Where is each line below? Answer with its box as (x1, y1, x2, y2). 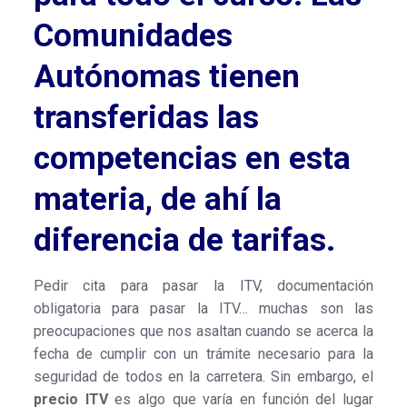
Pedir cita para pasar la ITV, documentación (33, 276, 374, 294)
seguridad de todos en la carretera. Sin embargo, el (33, 367, 374, 385)
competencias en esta (33, 139, 351, 177)
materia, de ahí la (33, 180, 282, 218)
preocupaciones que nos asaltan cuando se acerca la (33, 322, 374, 340)
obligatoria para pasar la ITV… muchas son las (33, 299, 374, 317)
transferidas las (33, 98, 259, 136)
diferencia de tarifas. (33, 221, 335, 259)
